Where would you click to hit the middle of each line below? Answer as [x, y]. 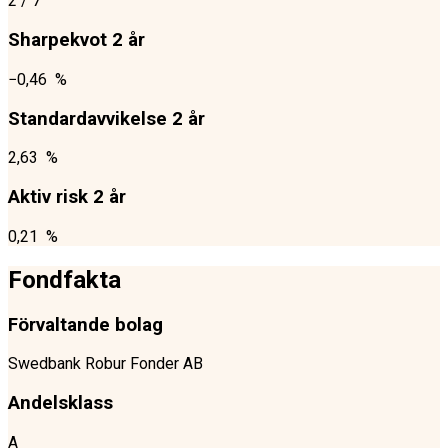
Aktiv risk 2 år [67, 197]
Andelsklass [60, 403]
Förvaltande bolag [85, 324]
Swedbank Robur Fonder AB [105, 364]
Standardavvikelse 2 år [106, 118]
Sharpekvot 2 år [76, 40]
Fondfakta [64, 279]
